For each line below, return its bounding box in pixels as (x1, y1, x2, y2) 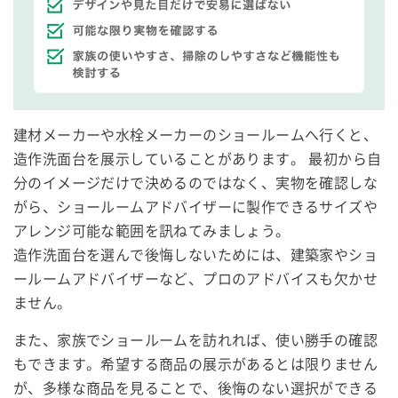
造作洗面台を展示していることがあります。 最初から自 (13, 150, 382, 168)
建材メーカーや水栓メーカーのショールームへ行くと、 (13, 126, 378, 144)
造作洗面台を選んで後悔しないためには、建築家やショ (13, 246, 378, 264)
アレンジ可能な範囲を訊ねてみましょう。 (13, 222, 291, 240)
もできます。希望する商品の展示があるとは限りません (13, 355, 378, 373)
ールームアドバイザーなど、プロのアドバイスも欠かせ (13, 270, 378, 288)
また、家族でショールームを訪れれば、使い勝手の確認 (13, 331, 378, 349)
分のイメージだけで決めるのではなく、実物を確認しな (13, 174, 378, 192)
